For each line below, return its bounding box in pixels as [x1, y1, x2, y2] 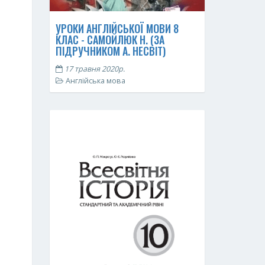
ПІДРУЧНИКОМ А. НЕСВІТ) [55, 43, 166, 59]
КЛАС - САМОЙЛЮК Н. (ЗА [55, 31, 164, 47]
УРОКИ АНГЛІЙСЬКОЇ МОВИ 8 [55, 20, 179, 36]
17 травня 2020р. [62, 63, 125, 74]
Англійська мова [63, 75, 125, 86]
